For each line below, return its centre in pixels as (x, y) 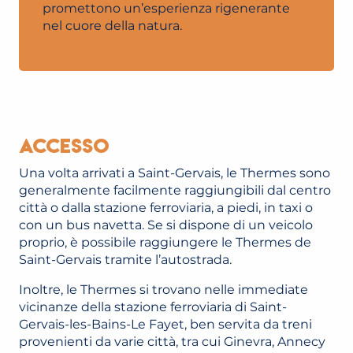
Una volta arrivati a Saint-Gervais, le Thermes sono (175, 173)
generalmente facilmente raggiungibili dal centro (175, 190)
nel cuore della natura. (112, 26)
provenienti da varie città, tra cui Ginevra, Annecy (172, 342)
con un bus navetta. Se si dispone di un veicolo (166, 225)
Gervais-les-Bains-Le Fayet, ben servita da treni (165, 324)
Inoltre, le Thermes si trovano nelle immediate (163, 290)
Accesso (64, 146)
